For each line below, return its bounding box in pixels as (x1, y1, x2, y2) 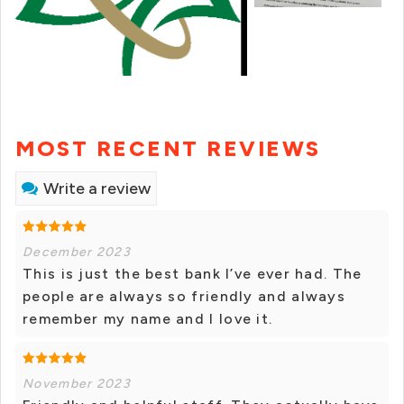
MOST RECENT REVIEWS (15, 135, 321, 162)
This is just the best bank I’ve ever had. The (23, 265, 363, 283)
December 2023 (23, 244, 131, 261)
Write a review (43, 179, 151, 199)
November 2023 (23, 376, 131, 392)
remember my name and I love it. (23, 310, 273, 328)
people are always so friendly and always (23, 288, 345, 306)
